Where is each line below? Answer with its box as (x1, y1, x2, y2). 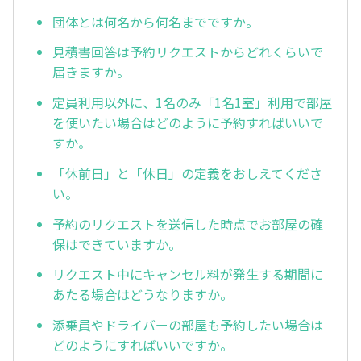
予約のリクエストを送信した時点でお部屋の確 (52, 214, 323, 234)
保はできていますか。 (52, 234, 181, 254)
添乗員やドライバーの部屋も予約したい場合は (52, 315, 323, 335)
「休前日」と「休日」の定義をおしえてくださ (52, 163, 322, 183)
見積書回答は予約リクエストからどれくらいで (52, 42, 323, 62)
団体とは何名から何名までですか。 (52, 11, 259, 31)
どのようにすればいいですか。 (52, 335, 233, 355)
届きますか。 (52, 62, 130, 82)
